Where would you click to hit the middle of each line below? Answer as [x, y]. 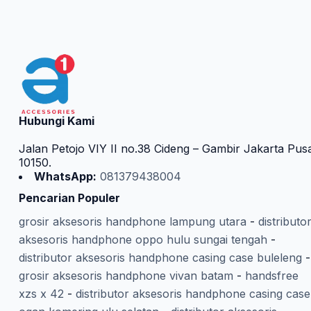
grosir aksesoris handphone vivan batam [126, 276]
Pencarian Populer [69, 197]
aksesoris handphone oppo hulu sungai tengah [143, 240]
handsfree [271, 276]
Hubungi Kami [56, 120]
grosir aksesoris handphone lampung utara [132, 222]
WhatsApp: [65, 176]
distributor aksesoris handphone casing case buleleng [160, 258]
